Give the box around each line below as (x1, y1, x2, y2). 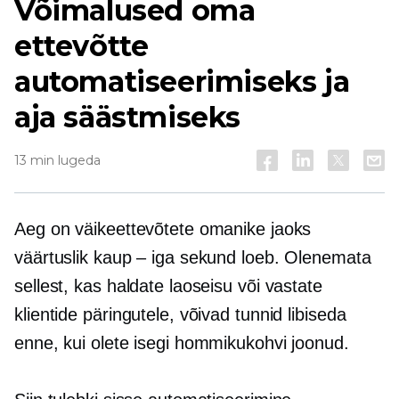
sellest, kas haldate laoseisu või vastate (14, 276, 322, 296)
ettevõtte (14, 28, 149, 63)
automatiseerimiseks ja (14, 64, 350, 99)
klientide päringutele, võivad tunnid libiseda (14, 305, 346, 324)
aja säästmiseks (14, 100, 241, 134)
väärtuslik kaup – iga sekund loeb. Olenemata (14, 248, 371, 267)
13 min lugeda (14, 152, 101, 168)
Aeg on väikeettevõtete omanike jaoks (14, 219, 312, 239)
